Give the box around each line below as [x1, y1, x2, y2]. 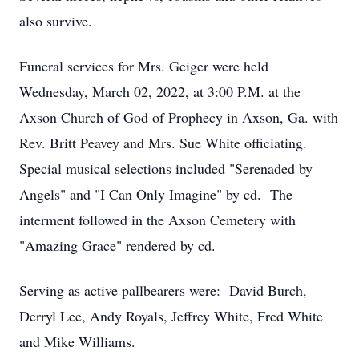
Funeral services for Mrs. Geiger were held [19, 56, 268, 75]
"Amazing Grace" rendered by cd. [19, 236, 216, 255]
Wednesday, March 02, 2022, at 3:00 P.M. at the [19, 82, 301, 101]
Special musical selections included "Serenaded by [19, 159, 313, 178]
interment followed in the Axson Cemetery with [19, 210, 296, 229]
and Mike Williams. [19, 332, 135, 351]
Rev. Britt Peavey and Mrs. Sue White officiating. [19, 133, 307, 152]
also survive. [19, 11, 92, 30]
